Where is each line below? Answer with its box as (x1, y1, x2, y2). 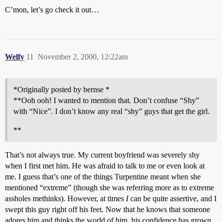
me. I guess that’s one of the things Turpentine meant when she (5, 172, 201, 181)
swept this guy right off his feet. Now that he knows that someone (5, 205, 210, 214)
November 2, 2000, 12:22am (38, 53, 128, 61)
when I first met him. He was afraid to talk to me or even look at (5, 162, 205, 170)
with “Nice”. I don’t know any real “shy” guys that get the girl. (13, 107, 210, 115)
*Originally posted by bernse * (13, 85, 110, 94)
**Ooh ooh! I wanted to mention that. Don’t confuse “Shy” (13, 96, 199, 105)
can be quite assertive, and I (128, 194, 217, 203)
